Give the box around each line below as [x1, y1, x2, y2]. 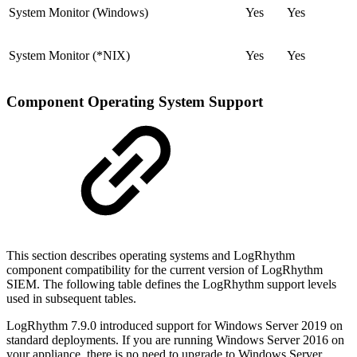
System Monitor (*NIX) [9, 48, 130, 62]
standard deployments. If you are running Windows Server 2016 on [6, 333, 344, 347]
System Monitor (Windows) [9, 5, 148, 19]
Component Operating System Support [6, 92, 263, 110]
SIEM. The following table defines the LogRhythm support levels [6, 277, 336, 292]
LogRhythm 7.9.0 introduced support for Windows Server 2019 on [6, 319, 343, 333]
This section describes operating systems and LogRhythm [6, 249, 295, 263]
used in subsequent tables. [6, 292, 136, 306]
